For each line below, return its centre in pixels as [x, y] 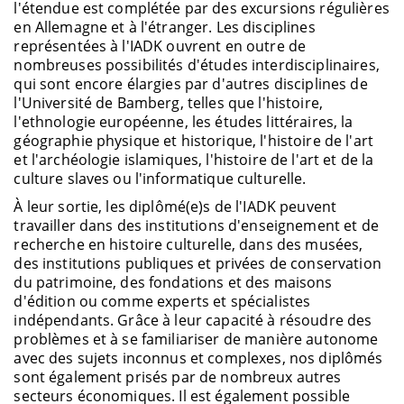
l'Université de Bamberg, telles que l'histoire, [168, 102]
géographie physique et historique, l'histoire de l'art [193, 140]
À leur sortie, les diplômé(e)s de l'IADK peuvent [175, 207]
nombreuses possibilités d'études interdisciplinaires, [197, 64]
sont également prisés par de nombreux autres [178, 377]
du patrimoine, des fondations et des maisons [173, 283]
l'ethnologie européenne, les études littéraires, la [184, 121]
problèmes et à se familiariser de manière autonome [196, 340]
